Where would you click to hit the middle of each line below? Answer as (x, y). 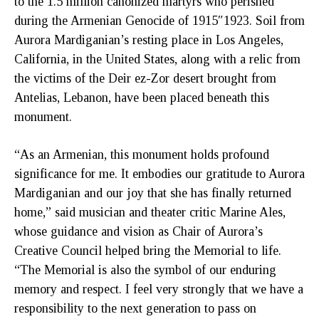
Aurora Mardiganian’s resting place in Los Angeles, (149, 40)
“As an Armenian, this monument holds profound (142, 154)
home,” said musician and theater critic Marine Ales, (150, 212)
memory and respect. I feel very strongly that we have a (159, 289)
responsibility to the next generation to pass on (135, 308)
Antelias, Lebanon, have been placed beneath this (142, 97)
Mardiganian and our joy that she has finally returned (153, 193)
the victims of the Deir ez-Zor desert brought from (145, 78)
